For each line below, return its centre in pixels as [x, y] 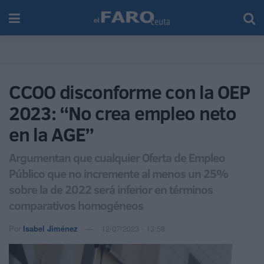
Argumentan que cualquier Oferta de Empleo [117, 157]
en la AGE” [52, 134]
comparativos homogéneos [76, 205]
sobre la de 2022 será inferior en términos [111, 189]
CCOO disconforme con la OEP [129, 92]
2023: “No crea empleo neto [123, 113]
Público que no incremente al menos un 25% [118, 173]
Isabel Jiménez [50, 228]
